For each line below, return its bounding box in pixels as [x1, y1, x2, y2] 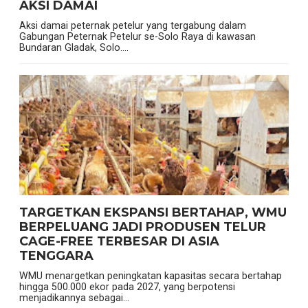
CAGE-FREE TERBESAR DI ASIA [19, 234, 219, 250]
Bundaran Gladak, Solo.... [19, 42, 129, 54]
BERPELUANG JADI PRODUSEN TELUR [19, 219, 266, 235]
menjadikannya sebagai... [19, 292, 129, 304]
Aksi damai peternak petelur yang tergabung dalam [19, 20, 246, 32]
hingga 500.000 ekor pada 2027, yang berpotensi [19, 281, 235, 293]
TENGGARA [19, 248, 93, 264]
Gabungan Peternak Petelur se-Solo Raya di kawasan [19, 31, 256, 43]
